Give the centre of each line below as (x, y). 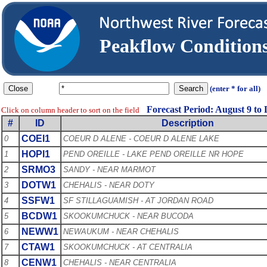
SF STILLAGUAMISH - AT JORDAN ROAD (138, 200)
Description (188, 123)
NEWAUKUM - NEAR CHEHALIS (121, 231)
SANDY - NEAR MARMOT (109, 169)
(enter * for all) (235, 88)
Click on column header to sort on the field (70, 110)
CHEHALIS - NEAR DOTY (109, 185)
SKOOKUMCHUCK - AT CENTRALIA (128, 247)
